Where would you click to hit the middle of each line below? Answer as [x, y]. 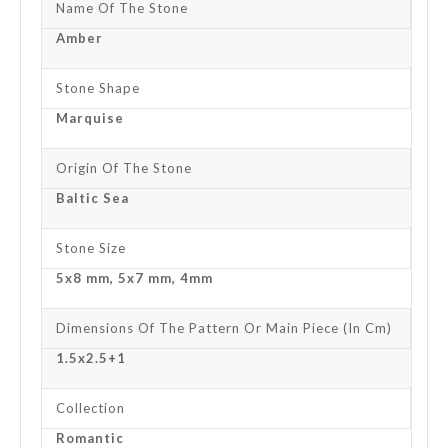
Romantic [90, 437]
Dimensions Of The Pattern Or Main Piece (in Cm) [224, 327]
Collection [90, 407]
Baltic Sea [92, 197]
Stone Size [91, 247]
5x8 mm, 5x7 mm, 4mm [134, 277]
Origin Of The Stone [124, 167]
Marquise [90, 117]
